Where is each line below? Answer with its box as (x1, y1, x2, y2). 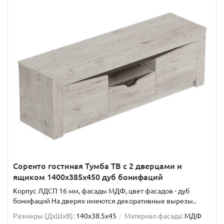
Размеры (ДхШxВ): (13, 212, 74, 220)
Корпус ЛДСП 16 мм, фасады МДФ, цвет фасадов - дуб (13, 187, 189, 195)
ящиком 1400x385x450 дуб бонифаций (13, 172, 163, 182)
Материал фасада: (124, 212, 183, 220)
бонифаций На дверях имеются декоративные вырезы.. (13, 197, 196, 205)
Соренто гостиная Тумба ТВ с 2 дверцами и (13, 161, 182, 171)
